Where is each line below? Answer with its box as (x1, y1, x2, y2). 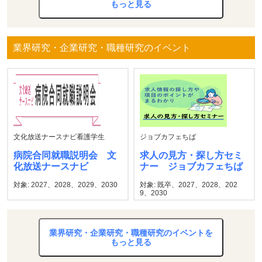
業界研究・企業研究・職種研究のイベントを (49, 228, 213, 237)
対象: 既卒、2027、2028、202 (140, 181, 238, 189)
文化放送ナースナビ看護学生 (13, 133, 105, 141)
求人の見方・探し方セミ (140, 150, 243, 160)
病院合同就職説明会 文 (13, 150, 116, 160)
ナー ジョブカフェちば (140, 161, 243, 171)
